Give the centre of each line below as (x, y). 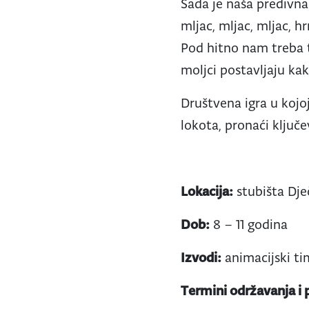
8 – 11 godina (249, 224)
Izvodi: (201, 257)
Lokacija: (207, 191)
